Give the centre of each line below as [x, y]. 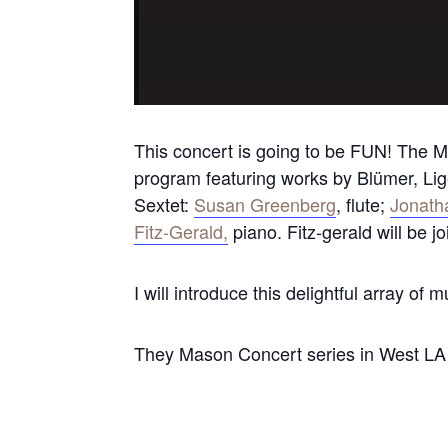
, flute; [363, 204]
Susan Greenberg [265, 204]
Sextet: [164, 204]
